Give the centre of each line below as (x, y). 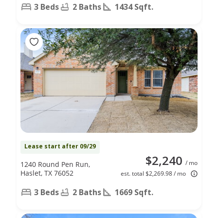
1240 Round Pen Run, (55, 164)
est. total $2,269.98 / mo (153, 173)
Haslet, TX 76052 (47, 173)
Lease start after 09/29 (60, 146)
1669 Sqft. (134, 192)
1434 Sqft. (134, 7)
